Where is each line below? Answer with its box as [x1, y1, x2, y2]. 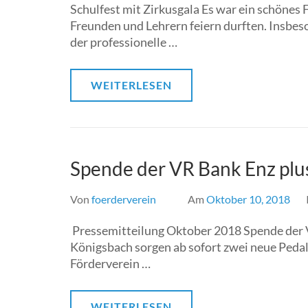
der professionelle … [70, 34, 177, 49]
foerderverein [91, 192, 156, 206]
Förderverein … [70, 256, 151, 271]
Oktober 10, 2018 [206, 192, 290, 206]
